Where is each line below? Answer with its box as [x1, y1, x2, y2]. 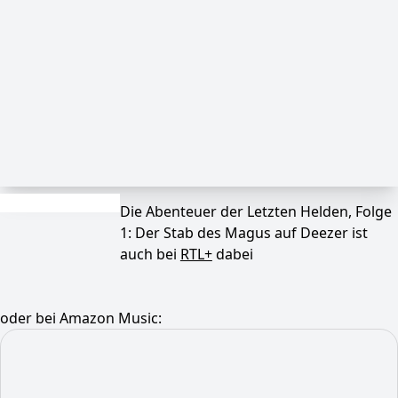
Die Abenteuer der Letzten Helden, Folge [119, 202, 392, 221]
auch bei [119, 244, 180, 264]
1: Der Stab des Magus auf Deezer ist [119, 223, 368, 243]
